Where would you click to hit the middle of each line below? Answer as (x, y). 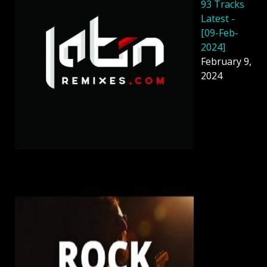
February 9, (226, 61)
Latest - (218, 18)
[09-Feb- (220, 32)
